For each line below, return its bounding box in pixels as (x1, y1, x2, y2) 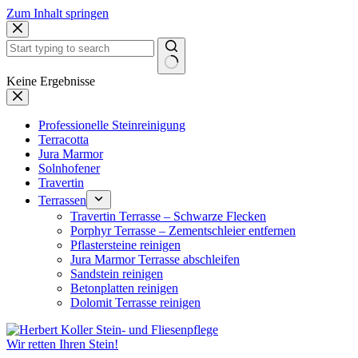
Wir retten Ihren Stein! (6, 337, 118, 351)
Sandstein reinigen (70, 267, 163, 280)
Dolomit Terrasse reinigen (70, 296, 201, 309)
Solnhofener (38, 161, 100, 175)
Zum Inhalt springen (6, 6, 109, 20)
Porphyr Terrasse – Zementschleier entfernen (70, 224, 296, 237)
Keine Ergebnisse (6, 74, 95, 88)
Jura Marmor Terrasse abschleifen (70, 253, 240, 266)
